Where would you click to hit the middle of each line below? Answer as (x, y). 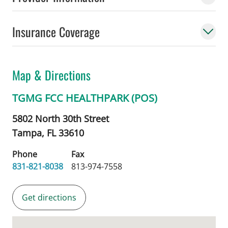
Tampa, (30, 133)
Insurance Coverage (56, 31)
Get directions (49, 197)
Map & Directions (51, 75)
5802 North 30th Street (61, 118)
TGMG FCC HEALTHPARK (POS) (85, 98)
